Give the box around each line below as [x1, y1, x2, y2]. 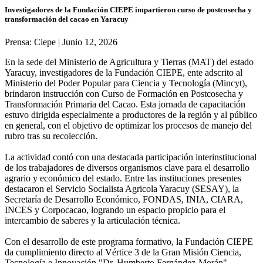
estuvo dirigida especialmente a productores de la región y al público [5, 109, 257, 120]
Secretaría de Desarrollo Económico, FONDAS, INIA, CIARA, [5, 194, 243, 204]
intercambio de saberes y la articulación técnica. [5, 215, 180, 225]
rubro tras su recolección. [5, 130, 97, 141]
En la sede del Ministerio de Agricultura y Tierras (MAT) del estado [5, 56, 254, 67]
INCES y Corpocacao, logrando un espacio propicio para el [5, 204, 225, 215]
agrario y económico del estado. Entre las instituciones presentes [5, 173, 241, 183]
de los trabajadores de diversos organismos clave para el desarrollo [5, 162, 249, 173]
